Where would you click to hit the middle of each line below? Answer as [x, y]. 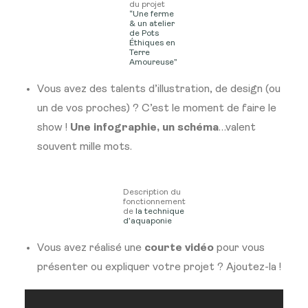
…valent [237, 128]
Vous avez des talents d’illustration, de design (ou [159, 89]
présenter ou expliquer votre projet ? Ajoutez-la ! [159, 267]
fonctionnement [154, 202]
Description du [152, 192]
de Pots [144, 34]
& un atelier [152, 24]
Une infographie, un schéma [144, 128]
